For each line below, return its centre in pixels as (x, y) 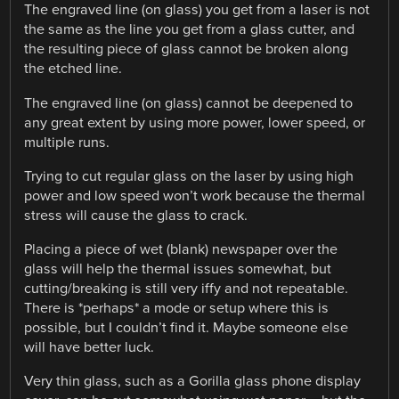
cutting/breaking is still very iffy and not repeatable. (187, 288)
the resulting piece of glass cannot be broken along (187, 49)
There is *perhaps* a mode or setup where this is (177, 308)
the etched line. (73, 69)
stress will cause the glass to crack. (136, 215)
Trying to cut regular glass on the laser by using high (189, 176)
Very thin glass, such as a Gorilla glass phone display (193, 382)
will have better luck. (90, 347)
